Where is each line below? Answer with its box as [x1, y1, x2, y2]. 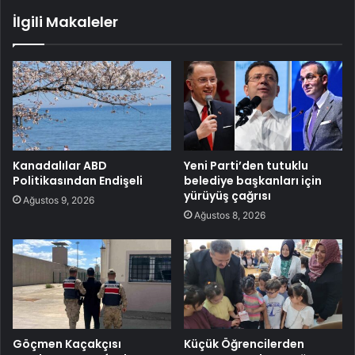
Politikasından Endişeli [13, 172, 143, 189]
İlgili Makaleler [13, 12, 118, 32]
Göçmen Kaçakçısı [13, 335, 121, 352]
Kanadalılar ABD [13, 157, 107, 174]
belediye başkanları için [184, 172, 322, 189]
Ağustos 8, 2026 [194, 208, 265, 221]
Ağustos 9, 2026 [23, 193, 94, 206]
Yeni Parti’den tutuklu [184, 157, 308, 174]
